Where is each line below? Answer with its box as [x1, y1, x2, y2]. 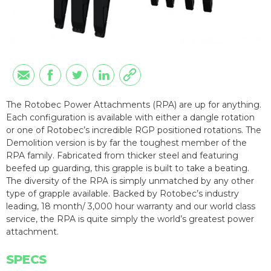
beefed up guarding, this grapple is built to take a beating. [6, 162, 249, 174]
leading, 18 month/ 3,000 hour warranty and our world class [6, 200, 255, 212]
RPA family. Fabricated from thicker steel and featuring [6, 149, 238, 161]
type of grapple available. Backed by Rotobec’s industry [6, 188, 239, 199]
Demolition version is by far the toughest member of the [6, 137, 247, 148]
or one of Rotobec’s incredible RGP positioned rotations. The [6, 124, 261, 135]
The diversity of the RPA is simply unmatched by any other [6, 175, 254, 186]
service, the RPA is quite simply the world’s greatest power [6, 213, 254, 224]
